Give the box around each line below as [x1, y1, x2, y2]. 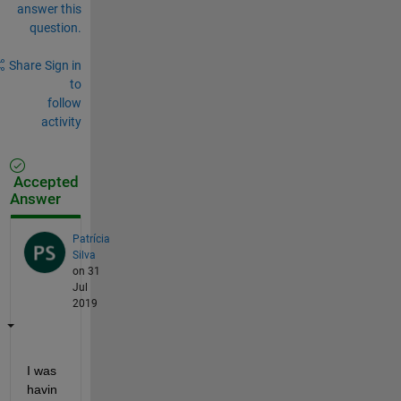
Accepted [9, 173, 79, 191]
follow [47, 95, 81, 110]
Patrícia [72, 232, 110, 245]
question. [29, 20, 81, 35]
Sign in [44, 57, 81, 73]
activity [40, 114, 81, 129]
